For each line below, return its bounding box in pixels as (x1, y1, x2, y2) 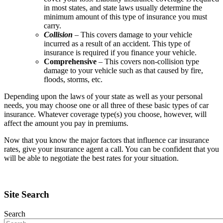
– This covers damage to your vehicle (75, 30, 192, 39)
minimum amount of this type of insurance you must (44, 12, 207, 21)
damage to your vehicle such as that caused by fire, (44, 66, 203, 75)
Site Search (4, 189, 49, 200)
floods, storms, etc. (44, 75, 103, 84)
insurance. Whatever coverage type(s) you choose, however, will (4, 110, 207, 119)
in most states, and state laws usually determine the (44, 3, 202, 12)
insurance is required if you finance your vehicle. (44, 48, 197, 57)
